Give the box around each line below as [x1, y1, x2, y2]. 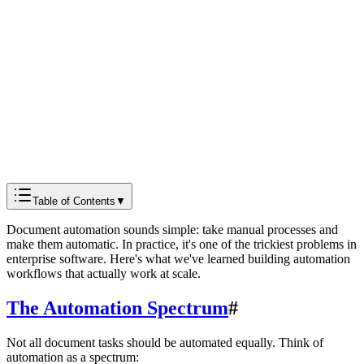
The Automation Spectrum [6, 297, 228, 318]
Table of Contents [32, 194, 115, 207]
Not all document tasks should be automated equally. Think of [6, 335, 323, 349]
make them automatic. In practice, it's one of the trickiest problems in [6, 236, 357, 251]
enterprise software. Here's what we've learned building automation [6, 251, 350, 266]
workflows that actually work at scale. [6, 266, 201, 280]
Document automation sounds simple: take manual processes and [6, 222, 338, 236]
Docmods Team [6, 42, 88, 57]
